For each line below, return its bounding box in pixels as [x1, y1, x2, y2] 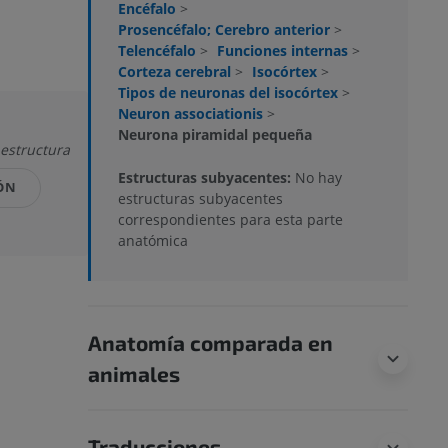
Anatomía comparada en [88, 330, 333, 356]
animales [88, 361, 180, 387]
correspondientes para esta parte [118, 210, 343, 230]
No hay [295, 168, 342, 188]
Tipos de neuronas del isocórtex [118, 83, 342, 103]
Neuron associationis [118, 104, 267, 124]
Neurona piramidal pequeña [118, 125, 312, 145]
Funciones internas [217, 41, 352, 61]
